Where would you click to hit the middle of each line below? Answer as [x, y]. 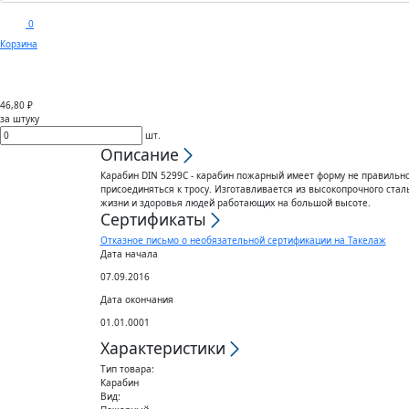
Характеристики [165, 347]
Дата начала [129, 253]
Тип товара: [127, 368]
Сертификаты [155, 219]
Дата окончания [136, 299]
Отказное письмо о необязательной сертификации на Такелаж [243, 240]
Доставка [279, 75]
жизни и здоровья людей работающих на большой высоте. [235, 202]
